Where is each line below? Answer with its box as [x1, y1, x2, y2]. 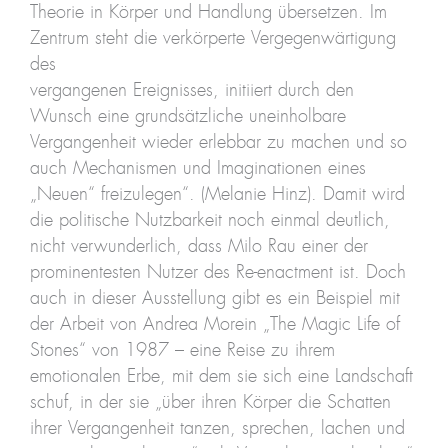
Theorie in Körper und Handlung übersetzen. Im [29, 3, 387, 22]
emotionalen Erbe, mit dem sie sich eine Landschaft [29, 367, 413, 386]
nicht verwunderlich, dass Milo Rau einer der [29, 237, 368, 256]
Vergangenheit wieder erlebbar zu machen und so [29, 133, 407, 152]
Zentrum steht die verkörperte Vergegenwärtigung [29, 29, 396, 48]
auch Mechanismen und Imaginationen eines [29, 159, 366, 178]
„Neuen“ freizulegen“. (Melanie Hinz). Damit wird [29, 185, 405, 204]
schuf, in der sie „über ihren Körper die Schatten [29, 393, 391, 412]
